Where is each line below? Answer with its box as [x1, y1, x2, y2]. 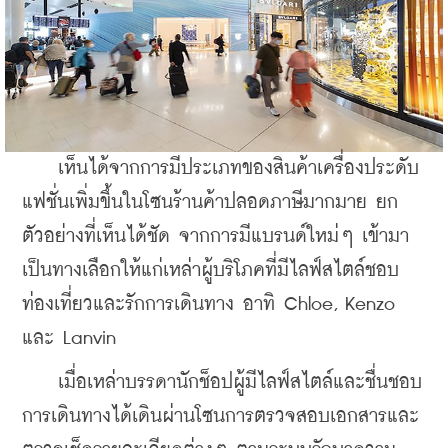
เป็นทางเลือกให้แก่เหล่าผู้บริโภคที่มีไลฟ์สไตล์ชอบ [22, 261, 399, 281]
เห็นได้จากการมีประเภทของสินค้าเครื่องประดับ [22, 159, 419, 179]
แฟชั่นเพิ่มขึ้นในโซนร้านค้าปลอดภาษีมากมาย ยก [22, 193, 398, 213]
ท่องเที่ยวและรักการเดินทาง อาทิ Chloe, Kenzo [22, 295, 395, 315]
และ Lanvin [22, 329, 116, 349]
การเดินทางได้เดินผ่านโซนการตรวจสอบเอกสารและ [22, 407, 419, 427]
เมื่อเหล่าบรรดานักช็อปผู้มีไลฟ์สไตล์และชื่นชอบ [22, 373, 422, 393]
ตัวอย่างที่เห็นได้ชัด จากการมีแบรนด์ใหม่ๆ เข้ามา [22, 227, 409, 247]
